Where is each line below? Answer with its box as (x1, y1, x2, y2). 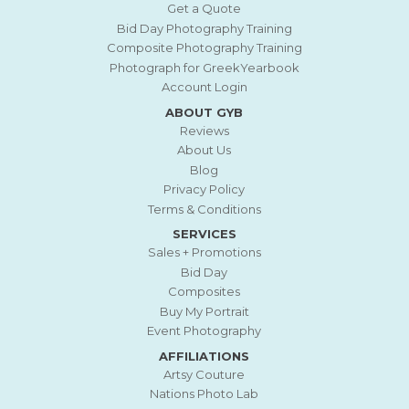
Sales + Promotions (147, 245, 261, 260)
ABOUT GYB (165, 104, 244, 120)
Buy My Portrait (159, 303, 249, 319)
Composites (168, 284, 241, 299)
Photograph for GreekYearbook (109, 59, 299, 75)
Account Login (161, 79, 247, 95)
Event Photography (147, 323, 262, 339)
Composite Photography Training (106, 40, 302, 56)
